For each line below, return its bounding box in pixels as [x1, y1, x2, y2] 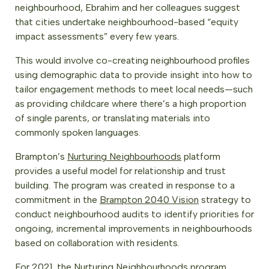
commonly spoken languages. [15, 127, 143, 139]
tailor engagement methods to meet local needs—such [15, 83, 253, 95]
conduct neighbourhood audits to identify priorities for [15, 208, 254, 220]
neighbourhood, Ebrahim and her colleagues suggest [15, 2, 240, 14]
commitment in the [15, 194, 100, 206]
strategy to [199, 194, 251, 206]
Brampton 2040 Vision [100, 194, 199, 206]
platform [181, 151, 220, 163]
